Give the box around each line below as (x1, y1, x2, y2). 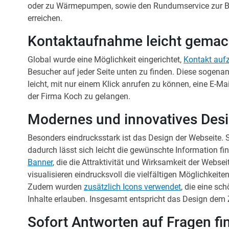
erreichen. (28, 13, 62, 23)
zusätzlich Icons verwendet (84, 181, 181, 192)
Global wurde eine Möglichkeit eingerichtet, (28, 54, 184, 64)
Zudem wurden (28, 181, 84, 192)
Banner (28, 157, 53, 167)
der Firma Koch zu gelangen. (28, 91, 130, 101)
